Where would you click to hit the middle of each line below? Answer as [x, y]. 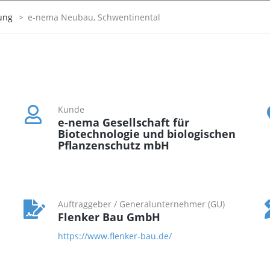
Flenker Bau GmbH [109, 217]
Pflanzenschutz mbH [114, 145]
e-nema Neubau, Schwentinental [94, 17]
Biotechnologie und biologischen [147, 134]
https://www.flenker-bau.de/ [115, 236]
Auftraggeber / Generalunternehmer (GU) [141, 204]
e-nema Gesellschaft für [124, 122]
